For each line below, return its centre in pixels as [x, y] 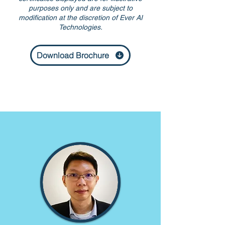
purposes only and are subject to [80, 8]
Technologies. [80, 27]
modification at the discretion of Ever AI [80, 18]
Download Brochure [73, 55]
